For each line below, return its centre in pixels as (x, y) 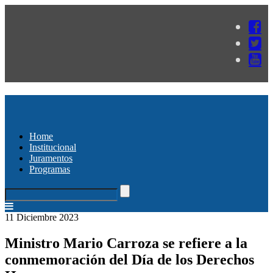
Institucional (53, 147)
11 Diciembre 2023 (42, 217)
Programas (50, 169)
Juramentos (51, 158)
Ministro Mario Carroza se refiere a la (126, 243)
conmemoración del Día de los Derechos (129, 259)
